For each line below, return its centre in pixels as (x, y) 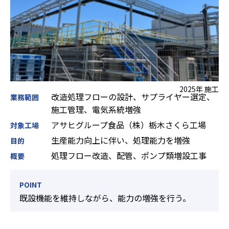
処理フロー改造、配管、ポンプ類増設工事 (129, 155)
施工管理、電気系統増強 (96, 109)
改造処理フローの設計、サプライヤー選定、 (133, 96)
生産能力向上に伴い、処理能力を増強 (121, 140)
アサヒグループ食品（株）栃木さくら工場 (129, 124)
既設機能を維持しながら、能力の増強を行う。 (105, 198)
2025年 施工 (199, 89)
